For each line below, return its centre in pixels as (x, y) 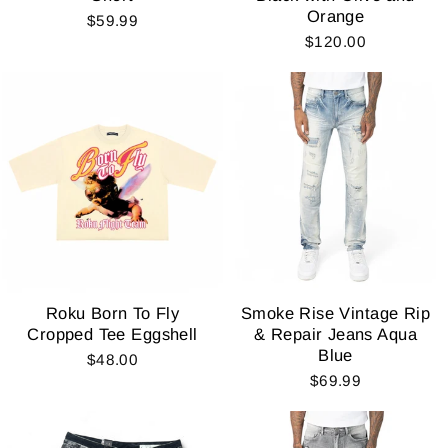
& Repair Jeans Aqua (335, 334)
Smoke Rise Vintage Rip (335, 313)
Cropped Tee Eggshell (112, 334)
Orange (335, 16)
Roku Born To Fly (112, 313)
